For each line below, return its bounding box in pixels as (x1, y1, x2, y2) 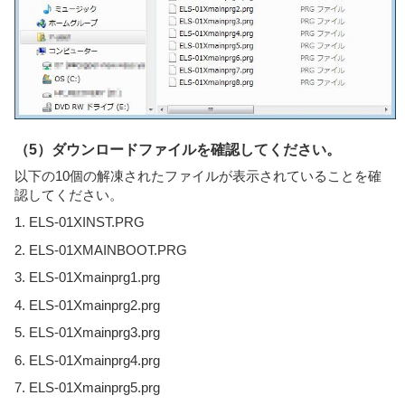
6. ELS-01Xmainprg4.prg (14, 352, 160, 368)
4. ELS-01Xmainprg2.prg (14, 297, 160, 313)
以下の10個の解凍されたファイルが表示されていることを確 (14, 167, 381, 184)
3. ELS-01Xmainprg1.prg (14, 269, 160, 286)
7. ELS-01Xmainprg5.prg (14, 380, 160, 396)
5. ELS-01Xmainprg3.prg (14, 325, 160, 341)
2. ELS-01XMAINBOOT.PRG (14, 241, 187, 258)
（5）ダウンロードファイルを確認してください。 (14, 142, 341, 158)
